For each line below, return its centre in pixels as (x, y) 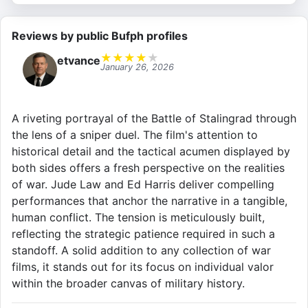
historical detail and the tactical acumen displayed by (151, 152)
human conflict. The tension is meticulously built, (138, 218)
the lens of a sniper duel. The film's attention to (135, 135)
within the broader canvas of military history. (128, 284)
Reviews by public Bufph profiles (100, 36)
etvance (79, 61)
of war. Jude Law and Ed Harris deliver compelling (143, 185)
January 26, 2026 (137, 67)
